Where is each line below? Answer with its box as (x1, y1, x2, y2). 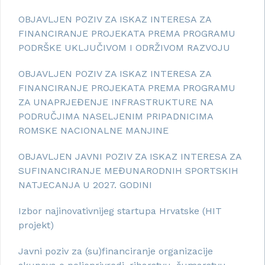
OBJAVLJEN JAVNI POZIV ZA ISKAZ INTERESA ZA (18, 150, 241, 162)
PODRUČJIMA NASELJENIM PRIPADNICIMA (18, 110, 213, 122)
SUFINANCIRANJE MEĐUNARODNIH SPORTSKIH (18, 164, 238, 176)
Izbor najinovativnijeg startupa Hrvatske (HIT (18, 205, 222, 216)
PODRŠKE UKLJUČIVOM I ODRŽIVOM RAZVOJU (18, 41, 230, 53)
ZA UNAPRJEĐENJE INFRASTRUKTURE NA (18, 96, 213, 108)
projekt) (18, 219, 54, 231)
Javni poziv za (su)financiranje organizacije (18, 245, 213, 257)
